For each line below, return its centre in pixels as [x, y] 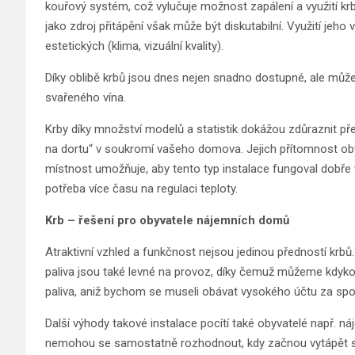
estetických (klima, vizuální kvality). [134, 46]
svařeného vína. [86, 98]
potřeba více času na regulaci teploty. [141, 189]
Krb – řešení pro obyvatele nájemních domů [167, 221]
